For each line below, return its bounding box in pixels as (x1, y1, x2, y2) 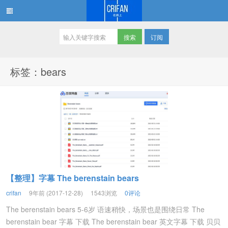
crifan (6, 188, 21, 197)
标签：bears (10, 64, 66, 79)
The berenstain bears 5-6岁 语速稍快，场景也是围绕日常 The (6, 204, 205, 214)
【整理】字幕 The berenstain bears (6, 172, 139, 184)
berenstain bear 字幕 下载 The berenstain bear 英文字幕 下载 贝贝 (6, 216, 220, 226)
